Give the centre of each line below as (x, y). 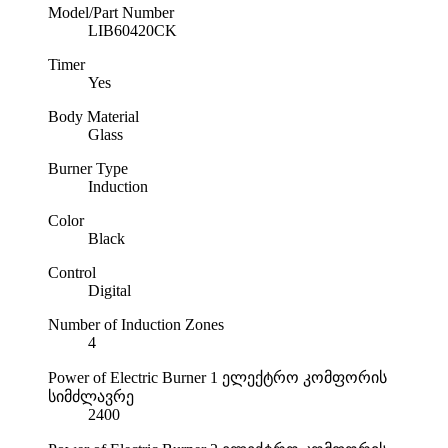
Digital (109, 290)
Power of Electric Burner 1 (133, 377)
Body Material (93, 116)
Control (72, 272)
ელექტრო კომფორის (304, 377)
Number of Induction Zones (136, 324)
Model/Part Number (111, 12)
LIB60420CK (132, 30)
